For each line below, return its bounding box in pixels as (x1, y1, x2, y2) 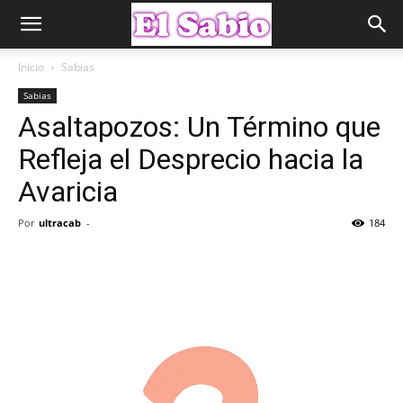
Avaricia (18, 175, 118, 209)
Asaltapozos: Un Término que (18, 110, 381, 144)
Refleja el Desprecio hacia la (18, 142, 363, 176)
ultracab (39, 216, 81, 229)
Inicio (18, 59, 44, 75)
